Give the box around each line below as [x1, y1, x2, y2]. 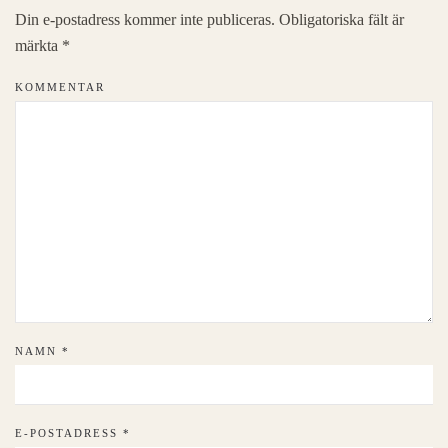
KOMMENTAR [15, 80, 105, 93]
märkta [15, 36, 62, 54]
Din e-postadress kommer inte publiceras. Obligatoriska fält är [15, 10, 404, 28]
